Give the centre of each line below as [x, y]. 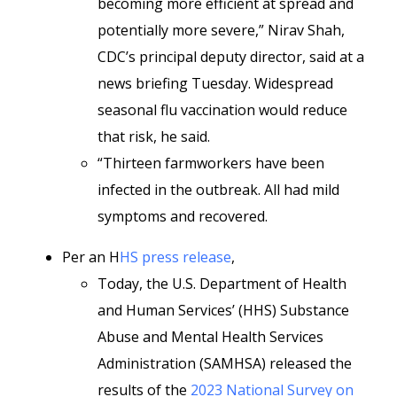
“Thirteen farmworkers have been [211, 163]
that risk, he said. [154, 136]
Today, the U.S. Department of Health [222, 284]
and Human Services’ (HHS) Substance [223, 310]
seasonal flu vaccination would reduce [222, 110]
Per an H [91, 257]
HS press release [175, 257]
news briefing [143, 83]
